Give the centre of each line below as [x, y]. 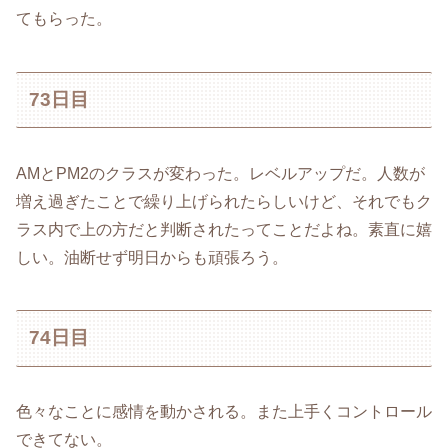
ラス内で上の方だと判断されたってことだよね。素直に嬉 [224, 229]
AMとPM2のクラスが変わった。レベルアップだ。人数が [220, 173]
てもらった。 [64, 19]
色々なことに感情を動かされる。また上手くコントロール [224, 411]
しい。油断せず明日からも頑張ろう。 [152, 257]
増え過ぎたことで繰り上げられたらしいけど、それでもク [224, 201]
